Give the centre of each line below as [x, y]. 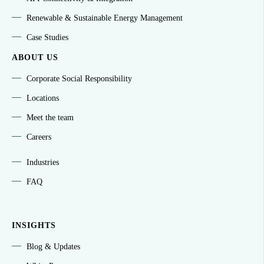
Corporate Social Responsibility [79, 79]
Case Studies [47, 38]
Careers [39, 137]
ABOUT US [35, 58]
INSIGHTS [34, 226]
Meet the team [50, 118]
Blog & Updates [53, 247]
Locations [43, 98]
